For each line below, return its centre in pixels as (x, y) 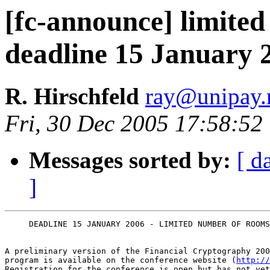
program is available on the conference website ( (121, 260)
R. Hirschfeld (75, 96)
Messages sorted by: (130, 160)
